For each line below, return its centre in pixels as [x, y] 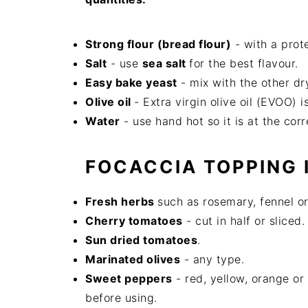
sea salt [165, 63]
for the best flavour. [244, 63]
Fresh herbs [121, 201]
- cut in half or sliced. [243, 220]
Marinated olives [133, 259]
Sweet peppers [129, 278]
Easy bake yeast [131, 82]
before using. [121, 297]
